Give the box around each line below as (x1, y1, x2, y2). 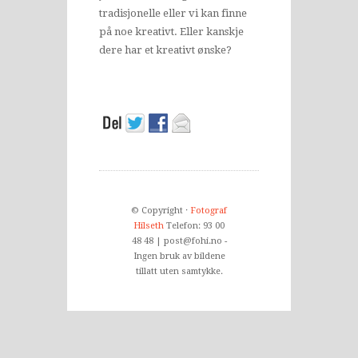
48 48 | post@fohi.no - (131, 236, 227, 246)
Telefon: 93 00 (164, 221, 225, 231)
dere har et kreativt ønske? (99, 44, 232, 56)
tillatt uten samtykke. (135, 266, 223, 276)
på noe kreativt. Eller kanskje (99, 26, 244, 38)
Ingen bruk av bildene (133, 251, 225, 261)
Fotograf (190, 205, 227, 216)
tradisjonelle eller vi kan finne (99, 7, 247, 19)
